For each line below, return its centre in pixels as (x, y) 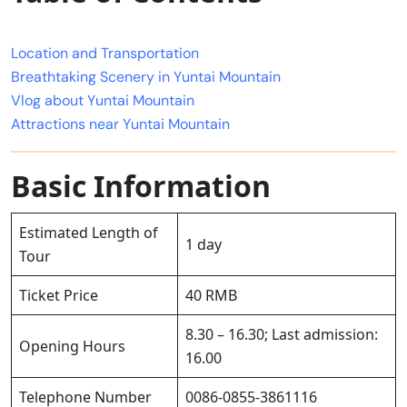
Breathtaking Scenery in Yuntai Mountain (146, 77)
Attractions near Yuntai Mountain (120, 124)
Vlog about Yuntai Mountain (103, 101)
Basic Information (141, 186)
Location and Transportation (105, 54)
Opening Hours (72, 347)
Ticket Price (59, 296)
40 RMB (211, 296)
